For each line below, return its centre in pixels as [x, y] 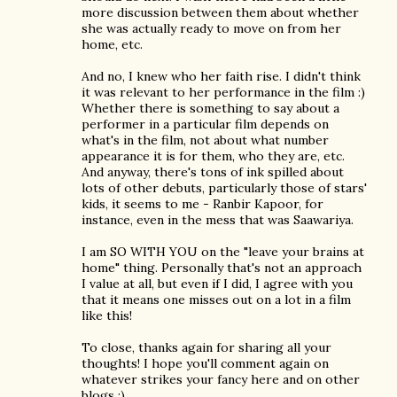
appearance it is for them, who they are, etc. [213, 156]
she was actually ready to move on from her [211, 28]
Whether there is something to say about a [210, 108]
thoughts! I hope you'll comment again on [205, 363]
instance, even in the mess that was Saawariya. [218, 220]
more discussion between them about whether [220, 12]
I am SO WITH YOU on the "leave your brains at [223, 252]
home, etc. [112, 44]
